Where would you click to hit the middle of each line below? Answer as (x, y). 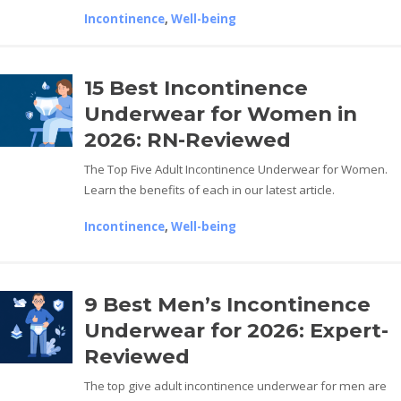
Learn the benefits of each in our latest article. (210, 189)
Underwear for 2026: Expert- (237, 330)
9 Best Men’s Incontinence (228, 304)
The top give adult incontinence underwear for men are (236, 385)
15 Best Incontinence (196, 87)
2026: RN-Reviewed (188, 139)
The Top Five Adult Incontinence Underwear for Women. (236, 169)
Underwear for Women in (221, 113)
